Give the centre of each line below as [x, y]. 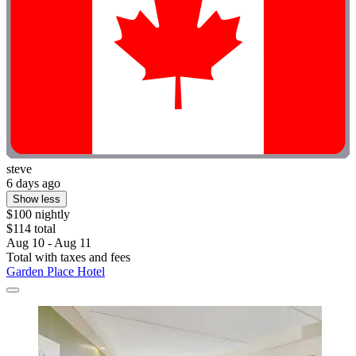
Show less [37, 199]
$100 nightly [38, 215]
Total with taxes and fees [68, 257]
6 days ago [33, 184]
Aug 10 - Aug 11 [49, 243]
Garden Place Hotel [56, 272]
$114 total [31, 229]
